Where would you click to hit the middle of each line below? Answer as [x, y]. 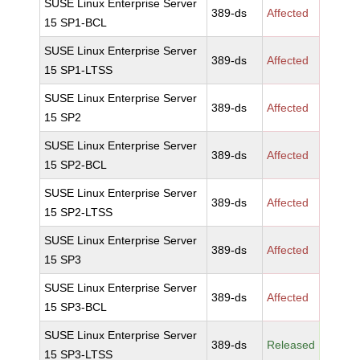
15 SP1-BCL [76, 22]
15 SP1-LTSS [79, 70]
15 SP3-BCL [76, 307]
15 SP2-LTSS [79, 212]
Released [291, 345]
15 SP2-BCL [76, 165]
